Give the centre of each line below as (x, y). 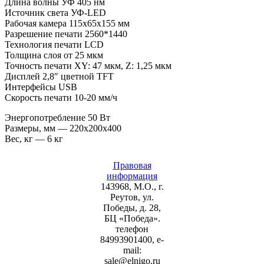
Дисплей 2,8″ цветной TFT (59, 77)
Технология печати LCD (54, 45)
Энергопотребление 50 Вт (57, 118)
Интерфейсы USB (41, 87)
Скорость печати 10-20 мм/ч (61, 98)
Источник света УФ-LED (55, 13)
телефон (132, 229)
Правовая (132, 166)
